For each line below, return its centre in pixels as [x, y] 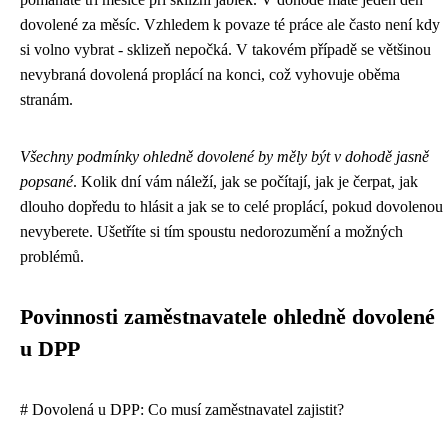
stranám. [46, 99]
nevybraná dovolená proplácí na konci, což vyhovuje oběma [210, 74]
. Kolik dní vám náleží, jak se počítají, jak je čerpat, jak [245, 181]
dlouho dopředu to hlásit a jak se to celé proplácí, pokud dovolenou [231, 206]
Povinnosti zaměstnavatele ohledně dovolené [227, 316]
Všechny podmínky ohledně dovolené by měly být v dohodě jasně [224, 156]
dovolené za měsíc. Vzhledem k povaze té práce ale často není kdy [230, 24]
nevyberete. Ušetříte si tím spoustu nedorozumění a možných [211, 231]
